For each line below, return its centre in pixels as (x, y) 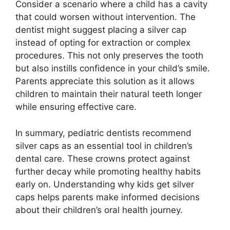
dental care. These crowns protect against (103, 158)
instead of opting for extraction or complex (103, 43)
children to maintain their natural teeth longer (109, 94)
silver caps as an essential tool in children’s (104, 146)
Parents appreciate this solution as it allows (105, 81)
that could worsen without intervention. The (106, 17)
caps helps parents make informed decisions (108, 197)
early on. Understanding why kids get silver (105, 184)
